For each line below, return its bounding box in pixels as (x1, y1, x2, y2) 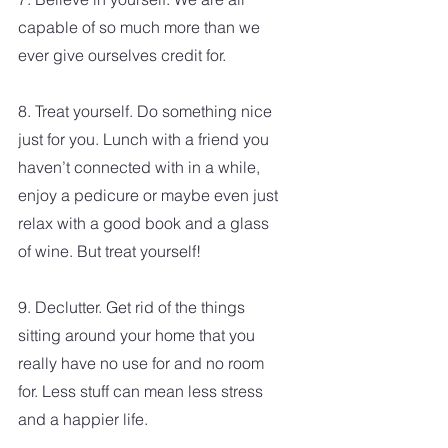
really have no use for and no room (18, 352, 268, 373)
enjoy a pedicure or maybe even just (18, 184, 282, 205)
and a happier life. (18, 408, 148, 429)
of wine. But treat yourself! (18, 240, 201, 261)
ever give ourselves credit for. (18, 44, 230, 65)
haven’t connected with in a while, (18, 156, 264, 177)
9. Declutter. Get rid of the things (18, 296, 249, 317)
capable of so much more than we (18, 16, 264, 37)
